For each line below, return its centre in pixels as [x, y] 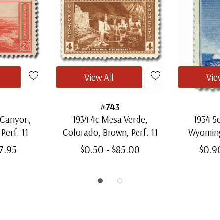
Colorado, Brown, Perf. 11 [110, 132]
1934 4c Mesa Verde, [110, 119]
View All [99, 77]
